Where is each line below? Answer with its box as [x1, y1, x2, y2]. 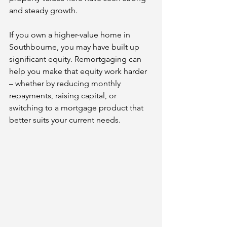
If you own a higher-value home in [9, 30, 132, 40]
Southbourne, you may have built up [9, 42, 141, 52]
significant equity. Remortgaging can [9, 54, 143, 64]
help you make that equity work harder [9, 66, 149, 76]
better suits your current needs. [9, 115, 121, 125]
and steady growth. [9, 6, 78, 15]
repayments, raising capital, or [9, 91, 119, 100]
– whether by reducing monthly [9, 79, 123, 88]
